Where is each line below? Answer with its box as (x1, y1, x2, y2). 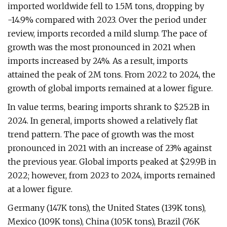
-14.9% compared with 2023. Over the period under (8, 15, 207, 25)
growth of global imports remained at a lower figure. (8, 83, 213, 93)
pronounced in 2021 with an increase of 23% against (8, 143, 212, 153)
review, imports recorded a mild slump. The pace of (8, 28, 207, 39)
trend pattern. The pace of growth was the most (8, 129, 194, 139)
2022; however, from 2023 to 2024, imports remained (8, 170, 215, 180)
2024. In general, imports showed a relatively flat (8, 116, 198, 126)
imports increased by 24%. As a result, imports (8, 56, 188, 66)
